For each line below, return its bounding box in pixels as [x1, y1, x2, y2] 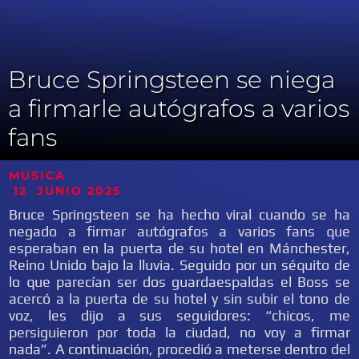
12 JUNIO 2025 [9, 184, 122, 198]
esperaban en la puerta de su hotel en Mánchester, [9, 240, 350, 256]
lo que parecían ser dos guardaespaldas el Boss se [9, 273, 350, 290]
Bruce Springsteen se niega [8, 65, 335, 95]
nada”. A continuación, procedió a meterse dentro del [9, 341, 350, 357]
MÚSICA [9, 168, 350, 183]
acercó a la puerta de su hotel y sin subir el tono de [9, 290, 350, 307]
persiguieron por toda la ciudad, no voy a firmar [9, 324, 350, 341]
